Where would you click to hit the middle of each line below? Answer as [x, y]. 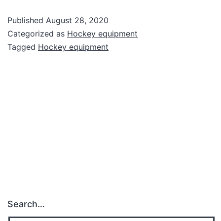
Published [27, 20]
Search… [26, 204]
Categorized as [37, 33]
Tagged [23, 47]
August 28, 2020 [77, 20]
